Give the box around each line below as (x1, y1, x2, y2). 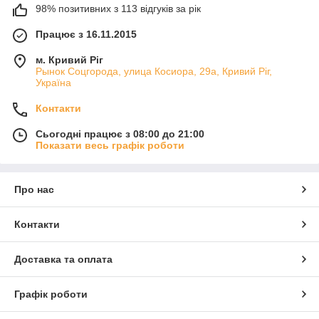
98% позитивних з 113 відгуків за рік (36, 2, 201, 14)
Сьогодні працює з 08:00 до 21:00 (36, 127, 204, 140)
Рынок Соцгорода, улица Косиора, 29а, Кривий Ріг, (36, 65, 272, 77)
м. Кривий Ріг (36, 53, 103, 66)
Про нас (14, 183, 54, 195)
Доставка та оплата (14, 253, 113, 265)
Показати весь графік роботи (36, 139, 184, 151)
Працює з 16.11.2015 (36, 28, 137, 40)
